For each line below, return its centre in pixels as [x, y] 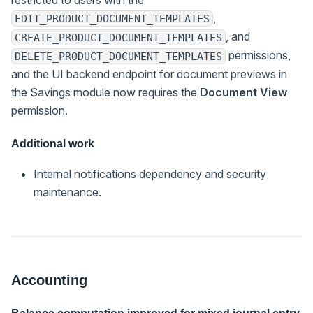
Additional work [53, 143]
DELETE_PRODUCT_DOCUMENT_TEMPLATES [118, 56]
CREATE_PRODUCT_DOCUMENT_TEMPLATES [118, 38]
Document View [243, 92]
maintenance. [67, 192]
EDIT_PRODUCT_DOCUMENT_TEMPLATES [112, 19]
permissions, [258, 56]
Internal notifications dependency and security [150, 174]
